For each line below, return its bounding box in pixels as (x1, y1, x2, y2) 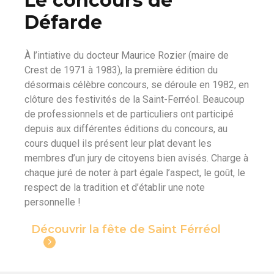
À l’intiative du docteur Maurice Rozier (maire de (24, 50, 229, 62)
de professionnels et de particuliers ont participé (24, 108, 234, 120)
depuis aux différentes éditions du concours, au (24, 123, 228, 135)
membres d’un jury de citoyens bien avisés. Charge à (24, 152, 248, 165)
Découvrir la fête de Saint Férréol (31, 223, 221, 237)
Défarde (24, 11, 102, 34)
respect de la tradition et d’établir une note (24, 182, 205, 194)
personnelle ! (24, 196, 81, 209)
